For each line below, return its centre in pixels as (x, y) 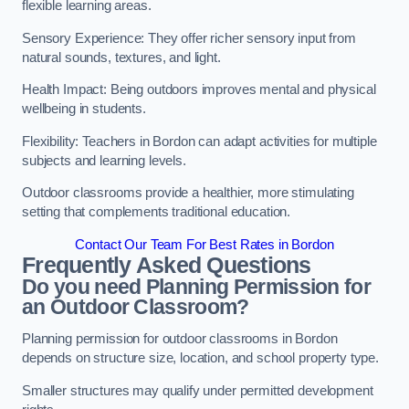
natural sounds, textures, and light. (121, 57)
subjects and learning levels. (104, 160)
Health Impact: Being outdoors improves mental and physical (199, 90)
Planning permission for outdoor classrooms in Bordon (180, 339)
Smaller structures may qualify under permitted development (198, 390)
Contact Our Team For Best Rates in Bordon (204, 244)
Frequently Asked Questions (167, 265)
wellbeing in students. (84, 109)
